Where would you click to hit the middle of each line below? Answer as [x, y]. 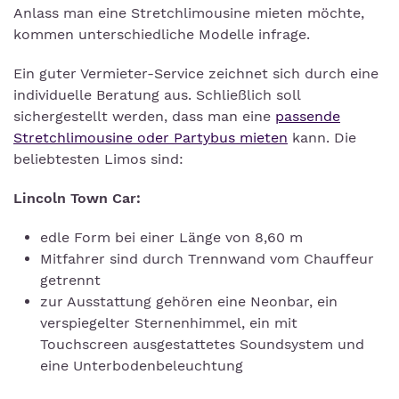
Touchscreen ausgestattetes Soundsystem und [202, 344]
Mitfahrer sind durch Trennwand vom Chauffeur [207, 259]
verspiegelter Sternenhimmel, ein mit [169, 323]
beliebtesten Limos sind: [98, 159]
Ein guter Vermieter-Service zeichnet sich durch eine [196, 73]
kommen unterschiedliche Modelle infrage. [162, 34]
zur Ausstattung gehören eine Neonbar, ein [189, 301]
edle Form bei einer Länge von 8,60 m [171, 237]
